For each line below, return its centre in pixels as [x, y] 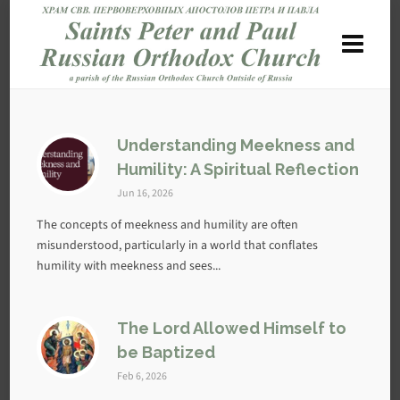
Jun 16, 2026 [146, 193]
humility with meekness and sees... [129, 266]
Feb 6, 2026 [142, 376]
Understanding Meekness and [236, 145]
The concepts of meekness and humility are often [168, 225]
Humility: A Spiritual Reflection [238, 169]
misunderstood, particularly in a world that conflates [178, 245]
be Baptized [167, 352]
